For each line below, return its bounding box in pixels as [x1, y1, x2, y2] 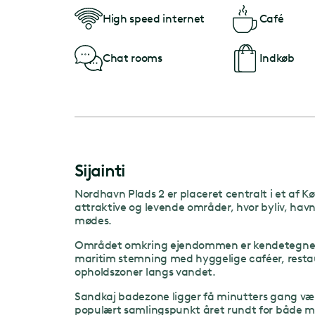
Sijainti [75, 160, 125, 181]
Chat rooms [103, 51, 162, 65]
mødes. [75, 213, 112, 227]
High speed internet [103, 12, 205, 26]
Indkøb [259, 51, 295, 65]
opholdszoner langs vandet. [75, 264, 216, 278]
